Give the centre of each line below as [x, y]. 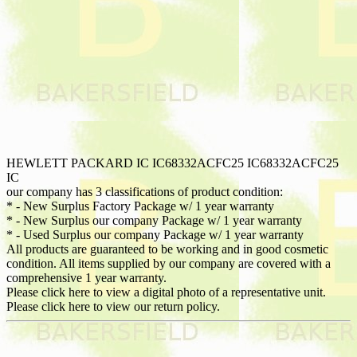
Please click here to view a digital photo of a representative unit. [166, 292]
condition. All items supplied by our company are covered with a [169, 263]
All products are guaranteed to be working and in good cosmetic [167, 249]
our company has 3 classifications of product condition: [145, 191]
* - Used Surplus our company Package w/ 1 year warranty [155, 234]
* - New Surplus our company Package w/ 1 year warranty [154, 220]
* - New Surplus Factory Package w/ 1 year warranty [140, 206]
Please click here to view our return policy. [113, 306]
